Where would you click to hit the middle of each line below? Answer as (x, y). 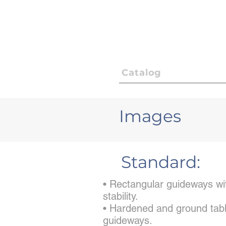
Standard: (161, 162)
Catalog (142, 73)
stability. (121, 196)
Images (150, 116)
